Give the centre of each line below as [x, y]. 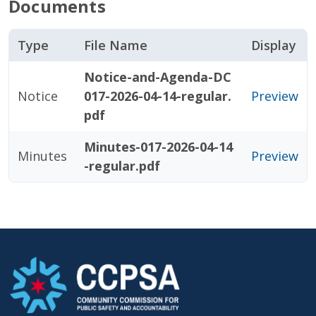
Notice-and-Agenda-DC [158, 77]
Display [274, 45]
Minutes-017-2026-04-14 [158, 147]
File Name [116, 45]
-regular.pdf [122, 166]
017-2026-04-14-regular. [158, 96]
